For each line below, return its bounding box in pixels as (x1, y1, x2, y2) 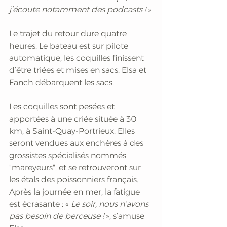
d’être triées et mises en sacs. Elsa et (9, 65, 148, 75)
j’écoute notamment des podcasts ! (9, 4, 148, 14)
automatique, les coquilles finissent (9, 53, 146, 63)
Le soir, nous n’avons (69, 199, 150, 209)
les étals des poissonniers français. (9, 174, 140, 184)
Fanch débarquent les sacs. (9, 77, 114, 87)
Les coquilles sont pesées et (9, 101, 117, 111)
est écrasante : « (9, 199, 69, 209)
